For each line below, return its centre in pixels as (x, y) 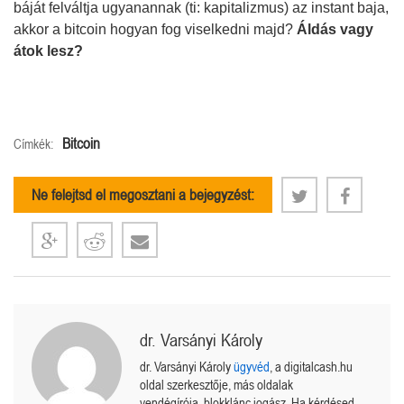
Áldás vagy (335, 29)
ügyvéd (252, 366)
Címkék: (33, 143)
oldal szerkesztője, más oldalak (216, 384)
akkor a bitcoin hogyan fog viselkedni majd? (155, 29)
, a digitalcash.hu (311, 366)
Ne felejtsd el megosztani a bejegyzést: (143, 194)
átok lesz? (48, 50)
